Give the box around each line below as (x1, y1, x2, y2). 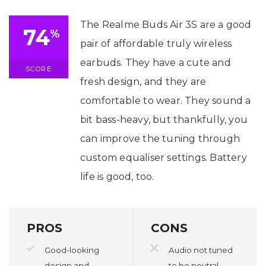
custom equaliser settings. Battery (80, 151, 247, 163)
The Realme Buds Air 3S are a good (80, 18, 252, 30)
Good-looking (45, 245, 99, 255)
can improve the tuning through (80, 132, 240, 144)
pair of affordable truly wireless (80, 37, 232, 49)
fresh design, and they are (80, 75, 207, 87)
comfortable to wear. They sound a (80, 94, 251, 106)
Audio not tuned (169, 245, 233, 255)
